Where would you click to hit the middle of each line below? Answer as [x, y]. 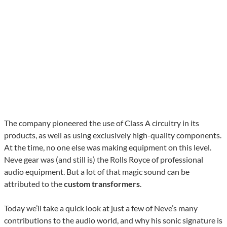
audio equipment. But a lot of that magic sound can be [97, 172]
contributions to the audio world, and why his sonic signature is [113, 220]
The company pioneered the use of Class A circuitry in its [102, 123]
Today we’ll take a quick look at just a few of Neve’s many [101, 208]
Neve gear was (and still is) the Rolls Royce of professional [104, 160]
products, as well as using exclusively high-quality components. [113, 135]
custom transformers [102, 184]
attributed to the [34, 184]
